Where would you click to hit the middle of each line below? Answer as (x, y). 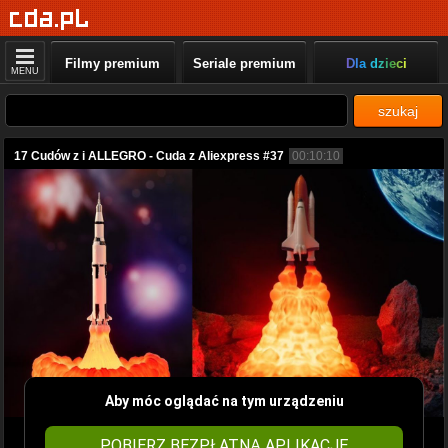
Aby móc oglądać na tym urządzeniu (224, 400)
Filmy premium (113, 63)
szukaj (398, 111)
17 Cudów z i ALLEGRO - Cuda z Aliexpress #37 (149, 156)
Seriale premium (244, 63)
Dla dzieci (376, 63)
